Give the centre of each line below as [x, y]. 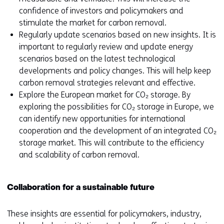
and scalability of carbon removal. [79, 155]
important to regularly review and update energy [106, 47]
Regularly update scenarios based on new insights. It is [117, 35]
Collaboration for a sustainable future [81, 188]
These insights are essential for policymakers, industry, [104, 214]
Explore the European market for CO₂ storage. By [105, 95]
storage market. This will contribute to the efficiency [111, 143]
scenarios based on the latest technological [97, 59]
